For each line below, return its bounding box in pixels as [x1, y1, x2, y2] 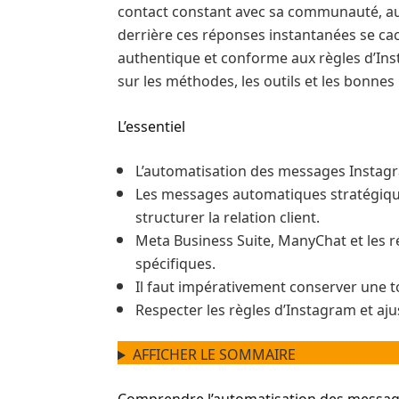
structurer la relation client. [135, 203, 320, 229]
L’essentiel [118, 112, 185, 138]
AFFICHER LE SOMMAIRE [132, 340, 296, 366]
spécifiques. [135, 249, 216, 275]
